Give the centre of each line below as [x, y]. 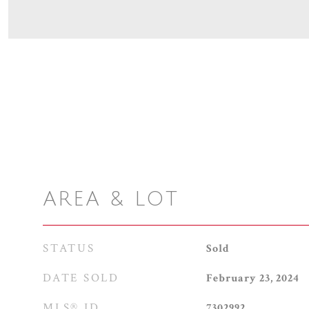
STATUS [69, 248]
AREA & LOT [111, 199]
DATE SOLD [81, 278]
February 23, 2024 [252, 278]
